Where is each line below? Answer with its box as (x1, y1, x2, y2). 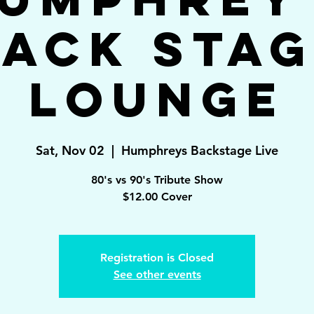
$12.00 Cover (122, 190, 192, 203)
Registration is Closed (100, 251, 214, 264)
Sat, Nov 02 (36, 142, 104, 158)
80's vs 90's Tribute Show (91, 173, 223, 186)
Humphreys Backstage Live (121, 142, 278, 158)
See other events (113, 268, 201, 281)
